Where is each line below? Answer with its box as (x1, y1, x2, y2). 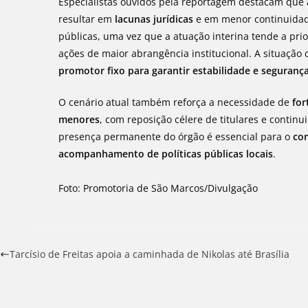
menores (58, 113, 100, 126)
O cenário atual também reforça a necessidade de (58, 96, 293, 109)
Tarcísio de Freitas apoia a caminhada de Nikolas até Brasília (10, 247, 289, 261)
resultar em (58, 12, 115, 25)
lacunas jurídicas (115, 12, 194, 25)
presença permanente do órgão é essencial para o (58, 130, 294, 143)
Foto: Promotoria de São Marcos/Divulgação (58, 181, 258, 195)
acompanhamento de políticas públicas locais (58, 147, 274, 160)
